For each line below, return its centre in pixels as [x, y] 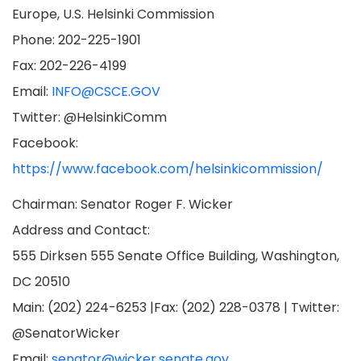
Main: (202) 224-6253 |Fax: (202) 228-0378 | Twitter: [176, 307]
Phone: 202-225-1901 [77, 40]
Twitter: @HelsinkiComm [89, 117]
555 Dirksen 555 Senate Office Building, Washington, [176, 256]
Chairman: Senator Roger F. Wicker [122, 204]
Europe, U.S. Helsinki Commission [113, 14]
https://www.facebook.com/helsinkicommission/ [168, 169]
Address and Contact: [81, 230]
